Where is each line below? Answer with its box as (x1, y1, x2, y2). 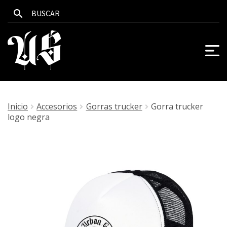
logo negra (8, 111, 50, 123)
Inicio (8, 101, 28, 112)
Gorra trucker (150, 101, 203, 112)
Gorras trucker (86, 101, 142, 112)
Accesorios (36, 101, 78, 112)
